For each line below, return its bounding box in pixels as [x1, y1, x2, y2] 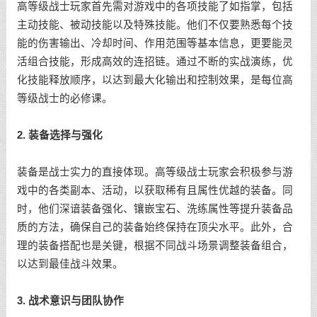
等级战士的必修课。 [16, 93, 113, 104]
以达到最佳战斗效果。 [16, 258, 123, 270]
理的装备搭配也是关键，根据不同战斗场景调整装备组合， [16, 240, 293, 251]
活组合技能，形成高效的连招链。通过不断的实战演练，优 [16, 56, 293, 67]
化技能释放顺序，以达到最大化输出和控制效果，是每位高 [16, 74, 293, 86]
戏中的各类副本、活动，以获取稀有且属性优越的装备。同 [16, 185, 293, 196]
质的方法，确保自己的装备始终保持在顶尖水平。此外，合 [16, 221, 293, 233]
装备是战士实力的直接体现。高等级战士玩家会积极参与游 [16, 166, 293, 178]
